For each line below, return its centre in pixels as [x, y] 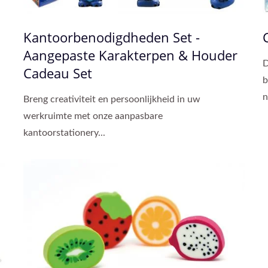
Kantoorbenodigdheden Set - [112, 37]
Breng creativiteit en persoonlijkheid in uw [112, 100]
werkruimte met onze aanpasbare [93, 116]
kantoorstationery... [64, 133]
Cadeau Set [58, 73]
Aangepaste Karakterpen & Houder [130, 55]
